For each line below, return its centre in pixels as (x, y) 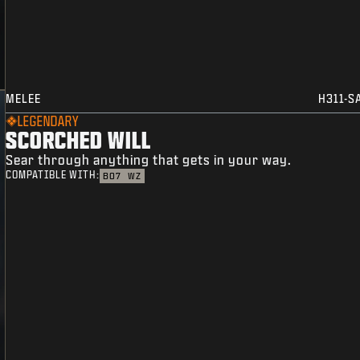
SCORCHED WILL (79, 140)
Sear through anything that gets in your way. (149, 160)
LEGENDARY (49, 121)
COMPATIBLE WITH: (53, 175)
